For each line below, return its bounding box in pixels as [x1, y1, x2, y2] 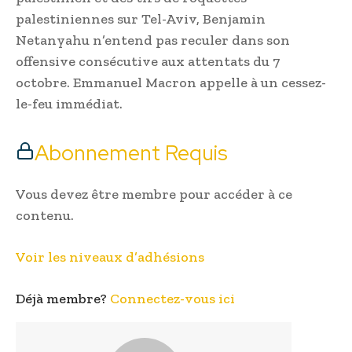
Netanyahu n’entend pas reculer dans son [16, 31, 290, 49]
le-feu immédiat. [16, 95, 123, 113]
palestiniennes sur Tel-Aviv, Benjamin [16, 10, 266, 28]
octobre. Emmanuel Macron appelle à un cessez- [16, 74, 326, 92]
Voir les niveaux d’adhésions [16, 248, 204, 266]
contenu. [16, 207, 74, 225]
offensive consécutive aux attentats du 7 [16, 53, 280, 71]
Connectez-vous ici [110, 290, 235, 308]
